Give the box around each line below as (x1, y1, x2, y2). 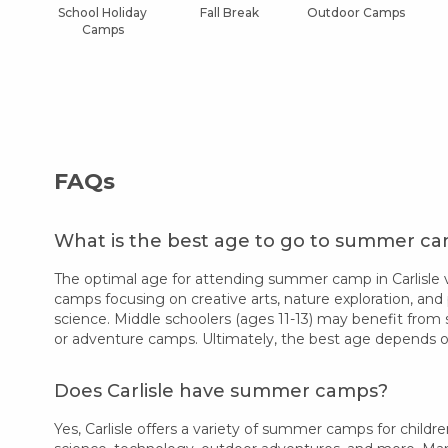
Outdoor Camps (306, 4, 405, 20)
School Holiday (58, 4, 148, 20)
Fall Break (199, 4, 259, 20)
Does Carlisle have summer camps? (54, 379, 389, 402)
